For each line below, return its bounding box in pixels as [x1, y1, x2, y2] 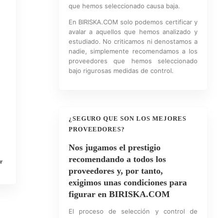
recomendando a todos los [68, 154, 166, 164]
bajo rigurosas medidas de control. [68, 67, 174, 74]
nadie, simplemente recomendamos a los [68, 47, 198, 55]
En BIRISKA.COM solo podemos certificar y [68, 18, 198, 26]
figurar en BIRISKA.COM [68, 189, 170, 199]
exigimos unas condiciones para [68, 178, 187, 187]
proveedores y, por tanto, [68, 166, 163, 176]
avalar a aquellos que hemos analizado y [68, 28, 198, 36]
